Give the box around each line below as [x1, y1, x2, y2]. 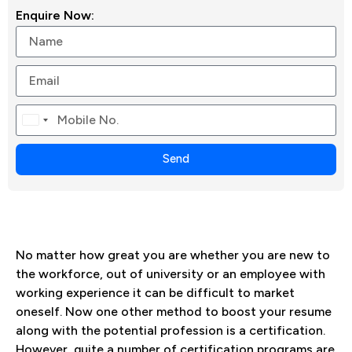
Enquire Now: [16, 7, 94, 23]
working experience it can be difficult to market [16, 284, 295, 300]
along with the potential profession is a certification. [16, 322, 325, 338]
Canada [23, 116, 65, 132]
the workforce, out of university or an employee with [16, 266, 325, 281]
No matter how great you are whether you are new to [16, 247, 330, 262]
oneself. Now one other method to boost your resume [16, 303, 332, 319]
